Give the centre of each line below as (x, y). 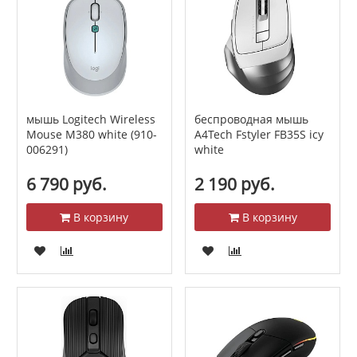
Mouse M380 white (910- (91, 135)
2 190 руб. (234, 184)
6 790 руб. (66, 184)
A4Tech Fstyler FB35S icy (259, 135)
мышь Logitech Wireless (90, 120)
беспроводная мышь (251, 120)
